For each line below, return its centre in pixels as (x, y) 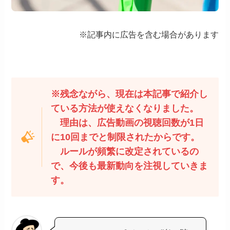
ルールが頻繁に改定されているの (124, 152)
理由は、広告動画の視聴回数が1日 (127, 123)
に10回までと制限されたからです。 (125, 137)
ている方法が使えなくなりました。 (124, 109)
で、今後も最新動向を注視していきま (129, 166)
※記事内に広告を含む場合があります (149, 34)
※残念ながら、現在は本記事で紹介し (129, 94)
